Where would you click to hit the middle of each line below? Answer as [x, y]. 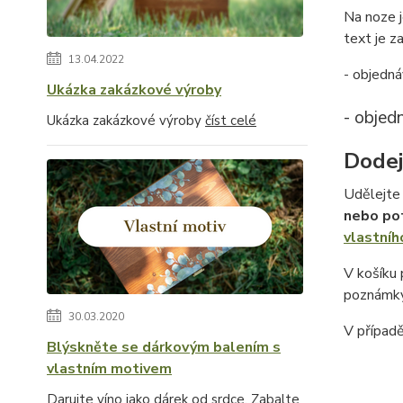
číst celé [231, 121]
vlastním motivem [109, 369]
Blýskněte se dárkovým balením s [164, 347]
